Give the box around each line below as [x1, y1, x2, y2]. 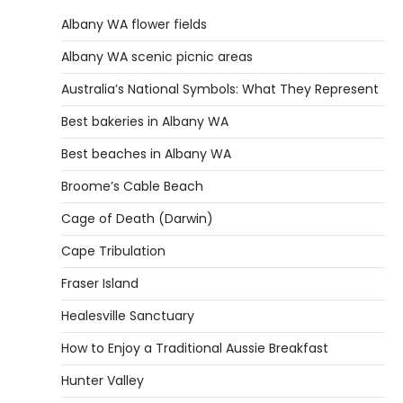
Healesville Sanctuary [61, 307, 194, 325]
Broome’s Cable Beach [61, 177, 203, 195]
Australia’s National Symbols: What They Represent [61, 80, 379, 98]
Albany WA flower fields [61, 15, 207, 33]
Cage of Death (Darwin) [61, 210, 213, 228]
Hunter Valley [61, 372, 144, 390]
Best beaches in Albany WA [61, 145, 231, 163]
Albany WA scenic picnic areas [61, 48, 253, 66]
